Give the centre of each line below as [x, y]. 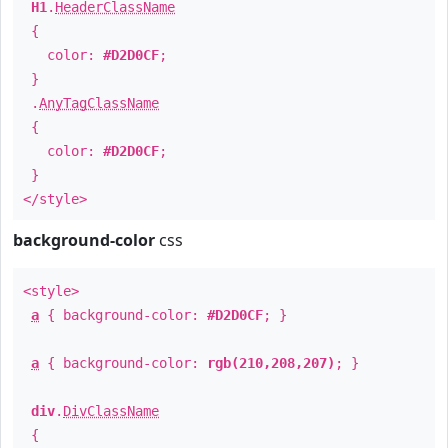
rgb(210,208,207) [271, 363]
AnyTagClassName [99, 103]
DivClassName [111, 411]
